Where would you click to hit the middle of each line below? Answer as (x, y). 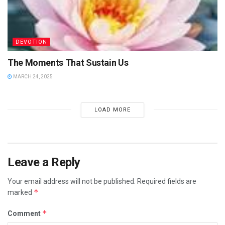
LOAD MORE (112, 109)
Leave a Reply (44, 162)
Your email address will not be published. (72, 181)
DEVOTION (31, 42)
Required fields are (167, 181)
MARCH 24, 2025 (32, 76)
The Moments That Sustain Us (68, 62)
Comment (25, 213)
